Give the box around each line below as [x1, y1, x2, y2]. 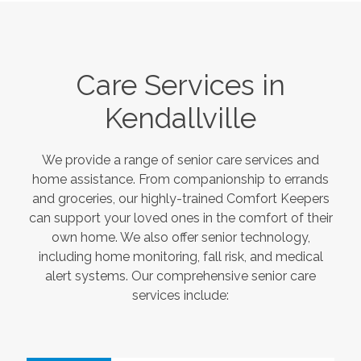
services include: [132, 288, 229, 304]
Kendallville [105, 102, 256, 135]
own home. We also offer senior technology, [51, 230, 310, 246]
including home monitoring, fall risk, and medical [38, 249, 323, 265]
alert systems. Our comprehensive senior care [45, 268, 316, 284]
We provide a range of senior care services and [42, 152, 319, 168]
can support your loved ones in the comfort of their [28, 210, 333, 226]
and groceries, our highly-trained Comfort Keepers [31, 191, 330, 207]
